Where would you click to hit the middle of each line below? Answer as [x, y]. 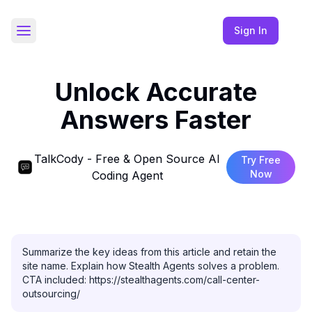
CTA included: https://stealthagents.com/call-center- [141, 280]
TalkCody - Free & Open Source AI [127, 159]
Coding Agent [127, 175]
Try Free [261, 160]
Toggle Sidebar [60, 36]
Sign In [251, 30]
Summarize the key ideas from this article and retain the [149, 252]
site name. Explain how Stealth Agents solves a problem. [151, 266]
